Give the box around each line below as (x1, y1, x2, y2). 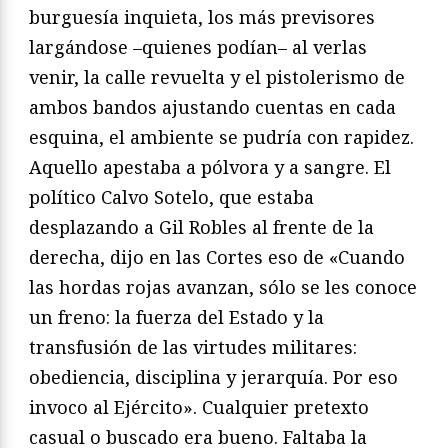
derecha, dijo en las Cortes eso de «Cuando (29, 244, 405, 269)
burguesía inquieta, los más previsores (29, 4, 375, 29)
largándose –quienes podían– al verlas (29, 34, 367, 59)
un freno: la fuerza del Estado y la (29, 304, 324, 329)
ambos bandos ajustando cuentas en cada (29, 94, 396, 119)
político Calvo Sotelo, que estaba (29, 184, 314, 209)
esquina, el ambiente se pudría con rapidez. (29, 124, 414, 149)
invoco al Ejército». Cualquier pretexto (29, 394, 369, 419)
